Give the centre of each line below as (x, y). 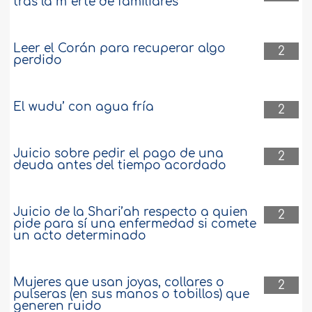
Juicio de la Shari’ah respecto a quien (131, 212)
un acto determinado (80, 235)
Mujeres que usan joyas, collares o (119, 282)
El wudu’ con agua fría (84, 107)
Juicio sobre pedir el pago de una (119, 153)
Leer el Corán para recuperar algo (120, 48)
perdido (38, 60)
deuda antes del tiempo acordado (120, 165)
